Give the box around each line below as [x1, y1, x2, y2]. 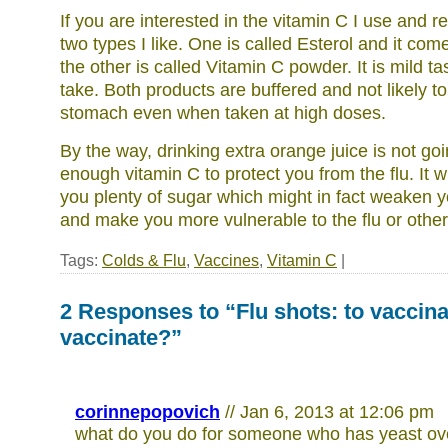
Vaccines [194, 251, 259, 269]
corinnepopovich [75, 402, 220, 422]
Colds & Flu [102, 251, 186, 269]
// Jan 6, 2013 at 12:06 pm [225, 402, 434, 422]
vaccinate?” [60, 325, 182, 350]
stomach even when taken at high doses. [60, 103, 386, 123]
